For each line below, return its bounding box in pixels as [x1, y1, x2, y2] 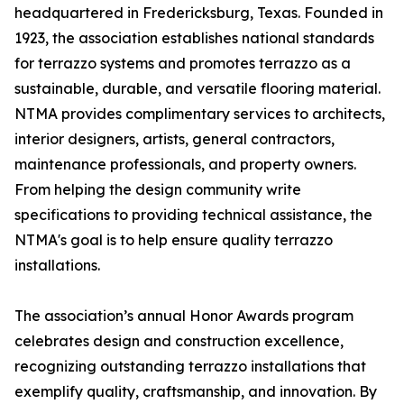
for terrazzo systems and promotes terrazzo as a [14, 54, 351, 73]
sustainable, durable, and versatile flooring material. [14, 79, 381, 98]
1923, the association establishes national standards [14, 29, 374, 48]
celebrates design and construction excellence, [14, 332, 344, 351]
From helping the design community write [14, 180, 301, 199]
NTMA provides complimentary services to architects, [14, 105, 385, 124]
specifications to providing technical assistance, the [14, 206, 372, 225]
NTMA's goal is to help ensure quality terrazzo [14, 231, 333, 250]
